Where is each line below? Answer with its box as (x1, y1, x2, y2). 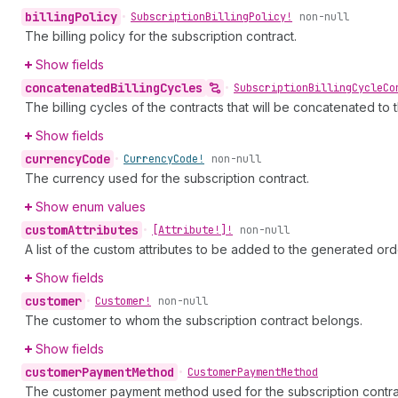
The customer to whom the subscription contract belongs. (25, 313, 362, 328)
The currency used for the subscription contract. (25, 171, 309, 186)
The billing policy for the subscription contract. (25, 28, 297, 44)
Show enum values (36, 199, 146, 214)
